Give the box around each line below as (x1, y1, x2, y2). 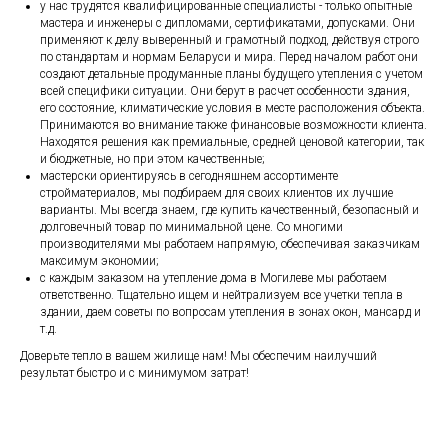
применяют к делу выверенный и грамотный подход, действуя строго (40, 32, 419, 47)
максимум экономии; (40, 253, 159, 268)
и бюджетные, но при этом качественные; (40, 151, 265, 166)
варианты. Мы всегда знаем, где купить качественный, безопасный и (40, 202, 419, 217)
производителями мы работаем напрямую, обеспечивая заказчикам (40, 236, 420, 251)
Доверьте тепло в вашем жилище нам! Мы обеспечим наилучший (20, 348, 377, 363)
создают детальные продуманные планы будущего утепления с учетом (40, 66, 423, 81)
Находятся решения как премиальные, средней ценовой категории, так (40, 134, 424, 149)
